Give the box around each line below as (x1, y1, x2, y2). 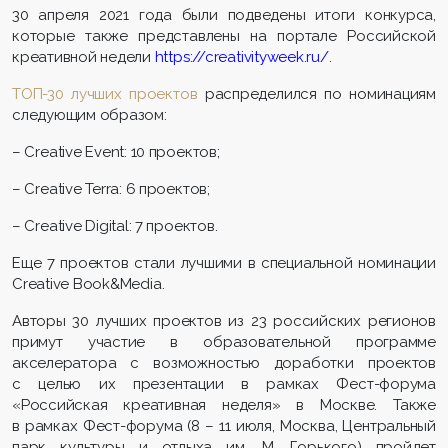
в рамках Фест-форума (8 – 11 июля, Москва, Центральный (12, 417, 436, 436)
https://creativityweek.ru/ (154, 48, 329, 67)
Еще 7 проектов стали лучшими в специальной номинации (12, 254, 436, 273)
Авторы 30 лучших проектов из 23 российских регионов (12, 312, 436, 331)
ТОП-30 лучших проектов (12, 85, 198, 104)
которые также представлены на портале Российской (12, 27, 436, 46)
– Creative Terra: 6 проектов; (12, 180, 210, 199)
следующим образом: (12, 106, 167, 125)
